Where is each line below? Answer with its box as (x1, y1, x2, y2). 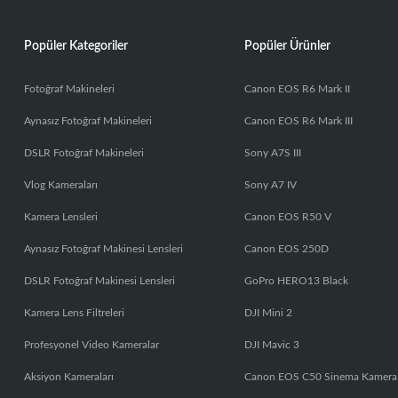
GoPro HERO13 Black (244, 275, 348, 287)
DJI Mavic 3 (244, 339, 299, 351)
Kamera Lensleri (23, 211, 98, 223)
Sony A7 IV (244, 179, 297, 191)
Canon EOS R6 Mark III (244, 115, 353, 127)
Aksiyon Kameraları (23, 371, 114, 383)
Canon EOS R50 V (244, 211, 331, 223)
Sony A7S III (244, 147, 301, 159)
